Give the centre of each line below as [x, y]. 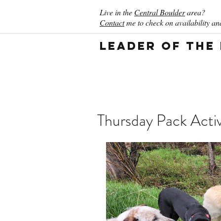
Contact [112, 22]
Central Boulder [160, 12]
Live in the [117, 12]
